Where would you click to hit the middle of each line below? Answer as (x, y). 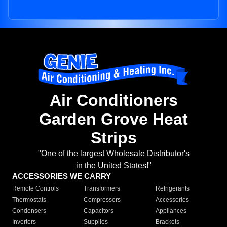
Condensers (29, 211)
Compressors (102, 200)
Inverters (24, 222)
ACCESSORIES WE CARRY (62, 176)
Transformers (102, 189)
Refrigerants (172, 189)
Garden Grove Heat (113, 119)
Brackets (167, 222)
